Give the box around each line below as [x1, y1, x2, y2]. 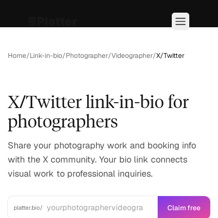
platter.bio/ [14, 204, 43, 212]
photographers [8, 109, 118, 132]
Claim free [167, 203, 200, 212]
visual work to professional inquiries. [8, 168, 153, 179]
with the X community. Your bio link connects [8, 154, 187, 165]
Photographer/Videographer [66, 51, 153, 60]
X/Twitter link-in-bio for [8, 90, 189, 112]
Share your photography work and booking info [8, 140, 196, 151]
